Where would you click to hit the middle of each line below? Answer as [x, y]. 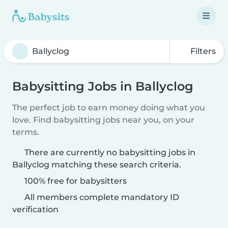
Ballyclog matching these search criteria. [97, 165]
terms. [26, 132]
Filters [202, 51]
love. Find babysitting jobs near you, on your [103, 120]
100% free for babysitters [75, 181]
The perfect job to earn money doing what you [109, 108]
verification [35, 209]
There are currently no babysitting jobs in [110, 152]
